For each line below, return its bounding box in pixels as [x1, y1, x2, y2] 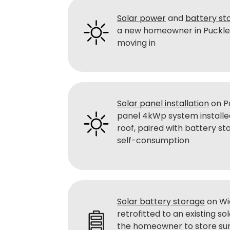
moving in [117, 36, 156, 49]
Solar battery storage [117, 195, 205, 207]
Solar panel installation [117, 98, 209, 110]
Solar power [117, 12, 166, 24]
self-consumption [117, 135, 190, 147]
